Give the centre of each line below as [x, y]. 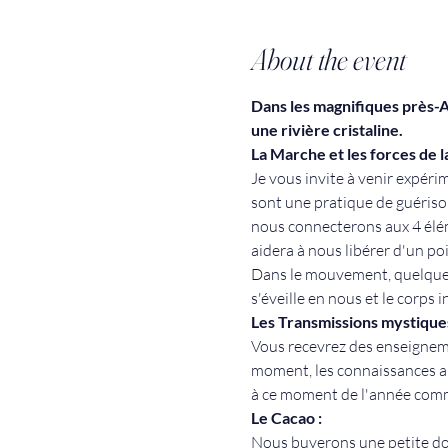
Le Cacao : [287, 417]
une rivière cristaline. [328, 129]
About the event [328, 59]
